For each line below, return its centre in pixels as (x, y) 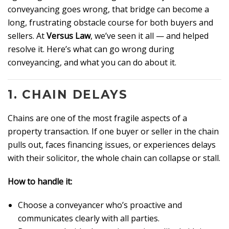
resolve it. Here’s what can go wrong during (91, 49)
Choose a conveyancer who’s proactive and (100, 205)
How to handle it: (40, 182)
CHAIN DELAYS (75, 95)
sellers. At (27, 36)
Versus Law (68, 36)
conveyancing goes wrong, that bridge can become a (108, 9)
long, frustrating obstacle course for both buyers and (110, 23)
